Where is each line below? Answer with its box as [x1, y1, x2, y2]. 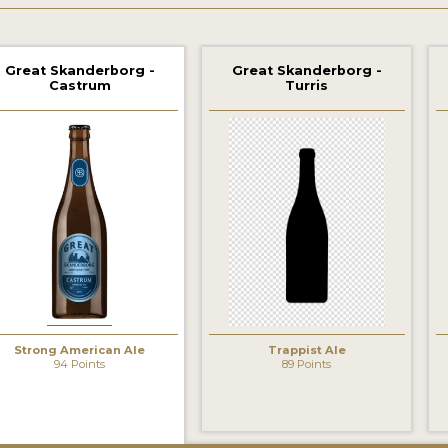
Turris [285, 78, 329, 94]
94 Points [54, 356, 106, 371]
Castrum [48, 78, 111, 94]
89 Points [282, 356, 332, 371]
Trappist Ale [267, 342, 346, 357]
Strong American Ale [14, 342, 146, 357]
